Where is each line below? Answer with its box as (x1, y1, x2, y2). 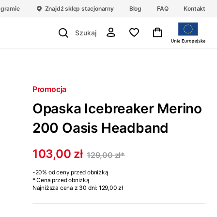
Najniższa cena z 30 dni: (32, 184, 97, 191)
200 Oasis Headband (32, 120, 169, 136)
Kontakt (184, 5, 205, 12)
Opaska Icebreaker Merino (32, 100, 202, 117)
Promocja (32, 84, 67, 94)
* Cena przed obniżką (32, 176, 90, 184)
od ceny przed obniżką (48, 169, 108, 176)
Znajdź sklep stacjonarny (45, 5, 114, 12)
